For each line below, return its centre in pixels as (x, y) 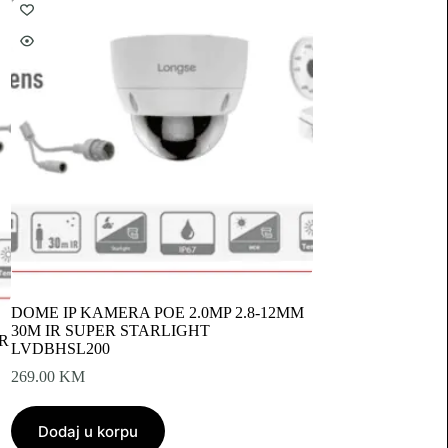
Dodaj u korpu (87, 431)
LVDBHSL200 (60, 349)
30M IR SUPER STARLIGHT (110, 331)
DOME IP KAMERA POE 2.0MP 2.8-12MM (157, 313)
